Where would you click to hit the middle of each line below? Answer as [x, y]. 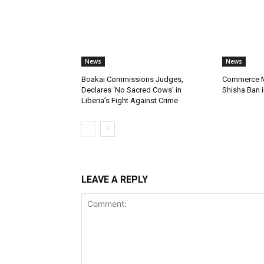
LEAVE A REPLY [115, 180]
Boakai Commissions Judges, [132, 80]
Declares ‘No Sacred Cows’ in [131, 90]
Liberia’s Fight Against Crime [130, 101]
